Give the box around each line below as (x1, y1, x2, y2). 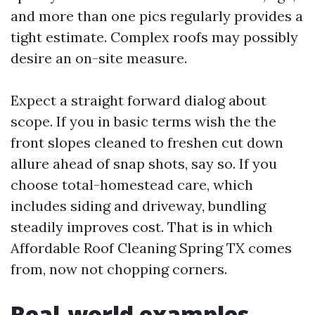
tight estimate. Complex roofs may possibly (11, 28, 298, 46)
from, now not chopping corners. (11, 260, 227, 278)
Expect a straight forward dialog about (11, 91, 266, 109)
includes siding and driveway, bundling (11, 197, 266, 214)
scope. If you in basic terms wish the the (11, 112, 276, 130)
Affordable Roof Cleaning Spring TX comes (11, 239, 292, 257)
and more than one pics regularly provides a (11, 7, 303, 25)
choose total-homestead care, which (11, 176, 253, 193)
